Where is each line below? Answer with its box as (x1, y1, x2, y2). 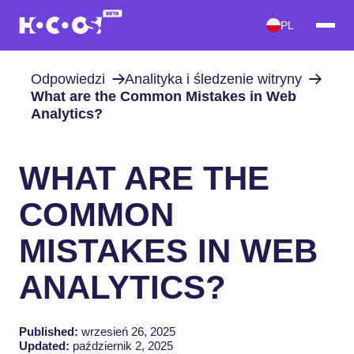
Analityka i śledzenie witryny (124, 70, 302, 87)
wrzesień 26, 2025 (78, 324, 175, 338)
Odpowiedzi (30, 70, 105, 87)
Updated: (19, 338, 70, 352)
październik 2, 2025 (70, 338, 173, 352)
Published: (19, 324, 78, 338)
